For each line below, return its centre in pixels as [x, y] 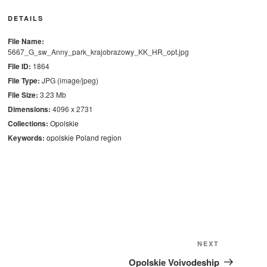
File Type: [24, 80]
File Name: [26, 41]
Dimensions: [29, 109]
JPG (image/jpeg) [69, 80]
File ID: [19, 66]
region [111, 137]
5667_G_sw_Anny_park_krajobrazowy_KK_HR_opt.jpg [98, 52]
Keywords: [26, 138]
